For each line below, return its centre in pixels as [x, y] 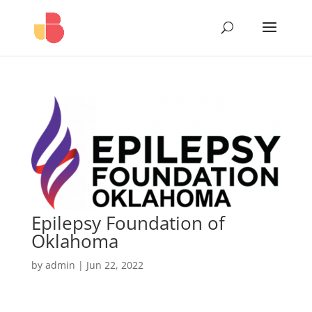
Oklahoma [75, 241]
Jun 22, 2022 [115, 265]
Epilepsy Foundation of [128, 223]
